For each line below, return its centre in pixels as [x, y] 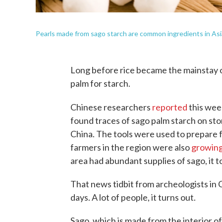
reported [170, 107]
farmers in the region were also [131, 147]
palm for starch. [100, 83]
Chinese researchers [111, 107]
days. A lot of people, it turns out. [133, 197]
